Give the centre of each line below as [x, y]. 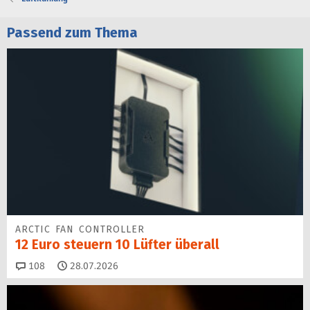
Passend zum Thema [72, 33]
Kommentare [73, 265]
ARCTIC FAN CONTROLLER [80, 230]
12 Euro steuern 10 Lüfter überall [117, 245]
